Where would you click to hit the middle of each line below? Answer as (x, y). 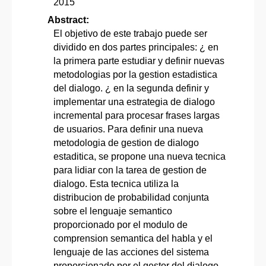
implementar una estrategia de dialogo (134, 102)
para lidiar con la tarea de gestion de (130, 170)
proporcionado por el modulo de (121, 224)
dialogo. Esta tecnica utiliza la (116, 183)
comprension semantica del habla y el (133, 238)
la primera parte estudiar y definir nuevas (139, 61)
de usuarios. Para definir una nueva (128, 129)
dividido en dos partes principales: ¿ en (136, 47)
